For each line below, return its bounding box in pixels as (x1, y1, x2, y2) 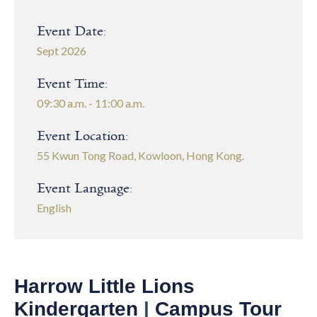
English (37, 201, 71, 214)
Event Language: (37, 180, 132, 197)
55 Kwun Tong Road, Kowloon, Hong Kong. (37, 149, 244, 162)
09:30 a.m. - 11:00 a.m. (37, 96, 144, 110)
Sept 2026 (37, 44, 86, 57)
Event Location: (37, 127, 128, 145)
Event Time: (37, 75, 108, 93)
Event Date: (37, 23, 106, 40)
